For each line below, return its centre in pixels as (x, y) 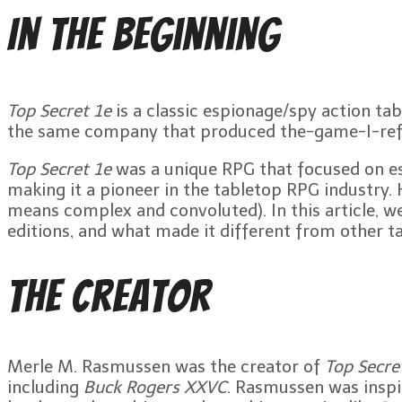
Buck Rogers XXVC (155, 388)
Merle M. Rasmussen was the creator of (166, 367)
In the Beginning (144, 35)
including (45, 388)
